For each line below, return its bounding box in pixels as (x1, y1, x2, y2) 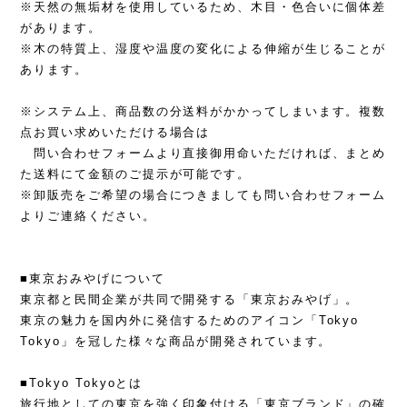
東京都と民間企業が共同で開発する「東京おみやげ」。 (20, 293, 360, 307)
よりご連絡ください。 (20, 209, 156, 223)
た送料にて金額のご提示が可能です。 (20, 167, 252, 182)
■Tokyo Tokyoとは (20, 376, 144, 391)
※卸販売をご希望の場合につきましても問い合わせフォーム (20, 188, 387, 203)
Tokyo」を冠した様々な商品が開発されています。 (20, 334, 333, 349)
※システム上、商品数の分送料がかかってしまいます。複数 (20, 104, 387, 119)
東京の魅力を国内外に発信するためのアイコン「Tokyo (20, 313, 360, 328)
